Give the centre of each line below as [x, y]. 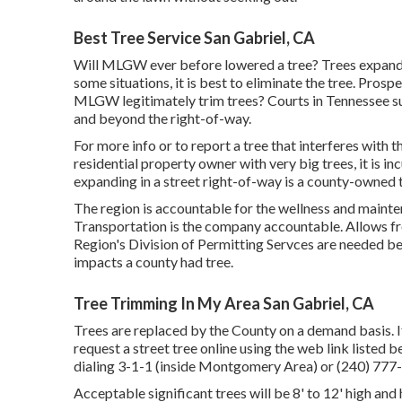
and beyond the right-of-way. [162, 118]
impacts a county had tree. [153, 262]
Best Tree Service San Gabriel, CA [194, 38]
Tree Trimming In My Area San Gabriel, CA [224, 303]
